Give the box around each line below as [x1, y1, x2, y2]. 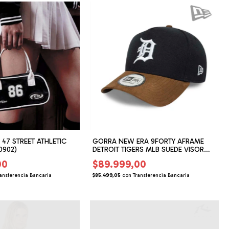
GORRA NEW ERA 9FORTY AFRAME [93, 137, 204, 146]
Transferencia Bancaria [133, 172, 190, 179]
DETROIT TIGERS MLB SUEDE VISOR [93, 145, 204, 154]
